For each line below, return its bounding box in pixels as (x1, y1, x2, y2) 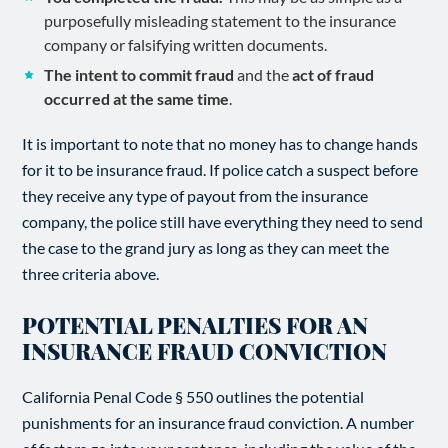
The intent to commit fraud (44, 65, 235, 84)
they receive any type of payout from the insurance (22, 186, 369, 205)
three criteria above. (22, 264, 160, 283)
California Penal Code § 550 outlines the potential (22, 387, 365, 406)
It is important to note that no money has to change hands (22, 134, 419, 153)
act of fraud (292, 65, 375, 84)
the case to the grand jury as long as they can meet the (22, 238, 390, 257)
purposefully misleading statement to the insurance (44, 11, 397, 30)
